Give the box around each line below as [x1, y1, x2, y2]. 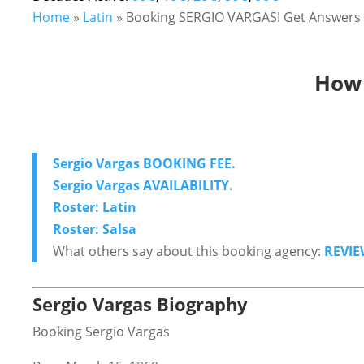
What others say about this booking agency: [53, 241, 324, 260]
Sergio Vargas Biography [32, 291, 248, 316]
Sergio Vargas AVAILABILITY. [53, 175, 233, 194]
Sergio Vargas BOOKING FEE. [53, 154, 236, 172]
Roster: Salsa [53, 219, 136, 238]
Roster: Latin [53, 197, 136, 216]
